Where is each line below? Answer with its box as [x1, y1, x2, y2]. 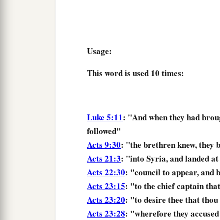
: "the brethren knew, [121, 138, 199, 151]
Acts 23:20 [87, 193, 125, 206]
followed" [87, 125, 121, 137]
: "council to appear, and [125, 166, 216, 179]
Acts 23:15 [87, 180, 125, 192]
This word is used [87, 67, 151, 80]
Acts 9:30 [87, 138, 121, 151]
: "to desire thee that [125, 193, 202, 206]
